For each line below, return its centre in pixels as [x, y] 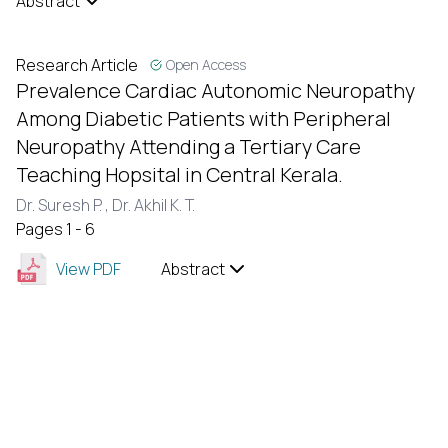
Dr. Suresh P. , [64, 205]
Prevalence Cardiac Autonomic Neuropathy [215, 90]
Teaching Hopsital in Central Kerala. [179, 174]
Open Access [206, 64]
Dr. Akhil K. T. [153, 205]
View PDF [88, 269]
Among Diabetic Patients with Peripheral [203, 118]
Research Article [77, 65]
